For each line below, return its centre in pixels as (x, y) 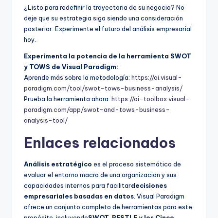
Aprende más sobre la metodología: (78, 78)
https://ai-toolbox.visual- (151, 99)
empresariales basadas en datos (79, 196)
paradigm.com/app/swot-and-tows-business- (97, 110)
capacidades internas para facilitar (77, 186)
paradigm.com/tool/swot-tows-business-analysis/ (103, 88)
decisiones (149, 186)
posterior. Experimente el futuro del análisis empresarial (108, 29)
